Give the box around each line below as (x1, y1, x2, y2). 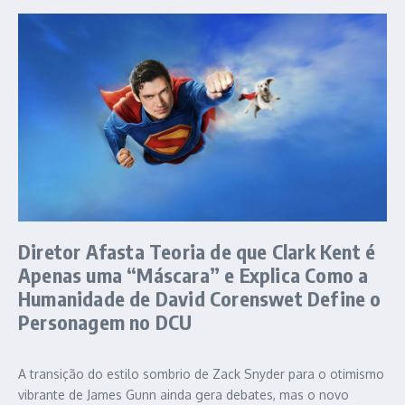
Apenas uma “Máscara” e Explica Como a (18, 261, 369, 287)
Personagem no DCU (18, 308, 193, 334)
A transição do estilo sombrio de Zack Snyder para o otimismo (18, 365, 384, 381)
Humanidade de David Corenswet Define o (18, 285, 381, 311)
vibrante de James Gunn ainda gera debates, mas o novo (18, 386, 349, 402)
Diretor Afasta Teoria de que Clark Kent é (18, 238, 376, 264)
